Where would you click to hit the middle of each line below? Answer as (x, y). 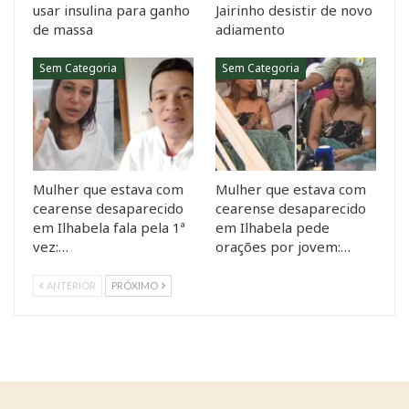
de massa (63, 30)
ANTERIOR (70, 285)
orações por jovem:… (283, 246)
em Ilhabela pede (273, 227)
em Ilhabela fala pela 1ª (109, 227)
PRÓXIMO (136, 285)
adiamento (250, 30)
